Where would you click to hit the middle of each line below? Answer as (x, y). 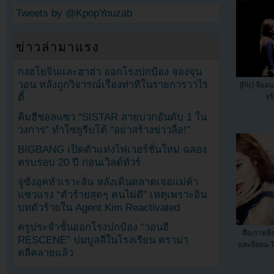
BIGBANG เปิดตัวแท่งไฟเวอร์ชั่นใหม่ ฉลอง (113, 149)
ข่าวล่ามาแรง (58, 47)
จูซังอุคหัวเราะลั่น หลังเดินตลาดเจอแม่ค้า (108, 182)
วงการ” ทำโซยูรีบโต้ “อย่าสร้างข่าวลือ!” (104, 130)
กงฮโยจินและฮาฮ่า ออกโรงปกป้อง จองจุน (110, 72)
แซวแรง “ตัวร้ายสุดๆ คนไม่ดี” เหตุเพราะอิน (113, 194)
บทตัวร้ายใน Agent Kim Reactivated (99, 207)
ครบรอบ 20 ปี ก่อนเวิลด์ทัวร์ (80, 162)
